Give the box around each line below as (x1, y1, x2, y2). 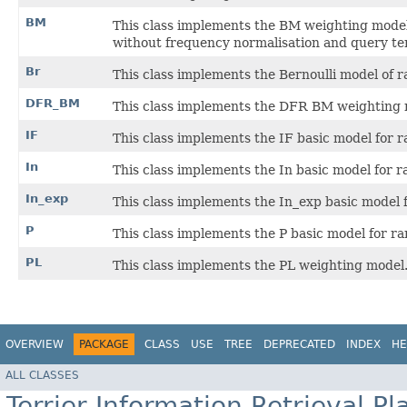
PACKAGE (79, 338, 129, 352)
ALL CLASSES (5, 368, 79, 382)
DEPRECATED (263, 338, 335, 352)
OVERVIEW (5, 338, 64, 352)
